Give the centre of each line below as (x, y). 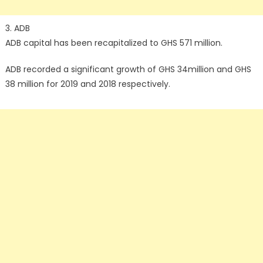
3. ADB (17, 28)
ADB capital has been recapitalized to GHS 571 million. (114, 43)
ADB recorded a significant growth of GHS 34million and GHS (128, 69)
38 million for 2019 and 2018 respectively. (87, 84)
